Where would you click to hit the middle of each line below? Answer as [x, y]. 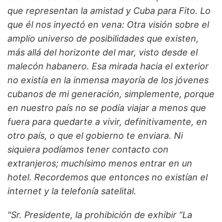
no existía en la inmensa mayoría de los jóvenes [108, 80]
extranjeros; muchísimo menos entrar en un [100, 164]
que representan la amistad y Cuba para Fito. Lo [109, 11]
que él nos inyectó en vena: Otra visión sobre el [108, 25]
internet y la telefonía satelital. [72, 191]
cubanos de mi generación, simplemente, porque [111, 94]
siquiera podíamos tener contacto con [88, 150]
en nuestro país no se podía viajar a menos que [107, 108]
